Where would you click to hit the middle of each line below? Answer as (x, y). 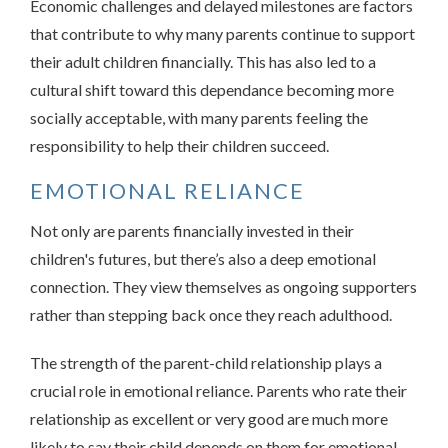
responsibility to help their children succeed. (179, 145)
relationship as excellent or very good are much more (209, 418)
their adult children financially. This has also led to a (203, 61)
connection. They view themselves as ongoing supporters (223, 286)
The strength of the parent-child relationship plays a (206, 362)
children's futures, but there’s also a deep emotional (203, 258)
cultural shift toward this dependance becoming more (212, 89)
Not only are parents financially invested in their (192, 230)
